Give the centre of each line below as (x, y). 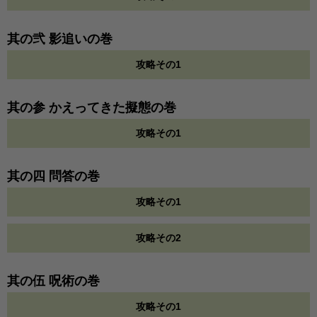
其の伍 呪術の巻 (53, 281)
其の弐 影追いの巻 (60, 39)
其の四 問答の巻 (53, 177)
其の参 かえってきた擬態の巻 (92, 108)
